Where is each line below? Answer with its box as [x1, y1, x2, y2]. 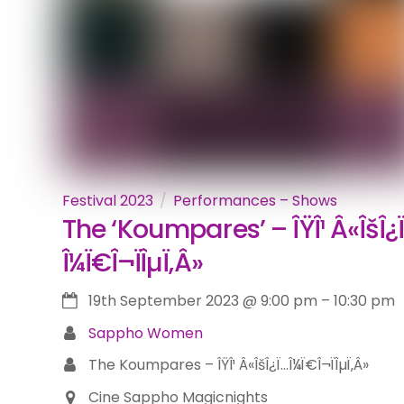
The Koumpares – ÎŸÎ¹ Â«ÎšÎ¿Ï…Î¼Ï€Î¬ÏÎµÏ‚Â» [87, 354, 369, 376]
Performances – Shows [172, 189, 337, 211]
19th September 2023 [87, 290, 239, 312]
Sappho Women [87, 322, 203, 344]
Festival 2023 [61, 189, 153, 211]
